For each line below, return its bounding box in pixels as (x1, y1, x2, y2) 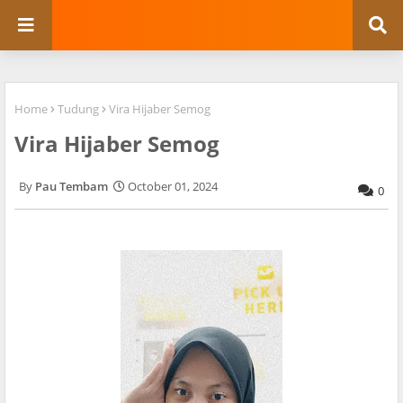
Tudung (58, 101, 99, 117)
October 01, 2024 (128, 178, 218, 195)
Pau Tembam (35, 178, 108, 195)
